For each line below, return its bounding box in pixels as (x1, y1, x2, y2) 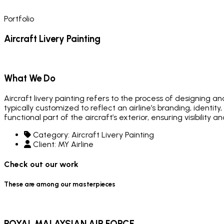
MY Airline (58, 139, 93, 149)
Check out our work (4, 159, 78, 169)
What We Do (4, 72, 55, 84)
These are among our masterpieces (4, 180, 115, 188)
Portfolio (4, 13, 34, 23)
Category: (33, 129, 69, 139)
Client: (33, 139, 56, 149)
